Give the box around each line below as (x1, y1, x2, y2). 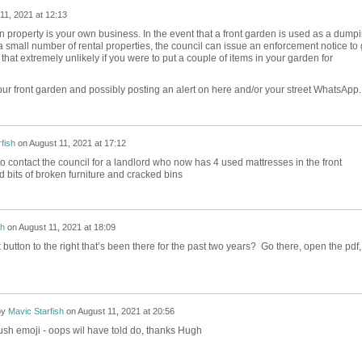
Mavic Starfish (7, 306, 64, 317)
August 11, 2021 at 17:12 (28, 138, 126, 149)
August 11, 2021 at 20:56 (77, 306, 175, 317)
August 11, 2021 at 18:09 (18, 222, 116, 233)
